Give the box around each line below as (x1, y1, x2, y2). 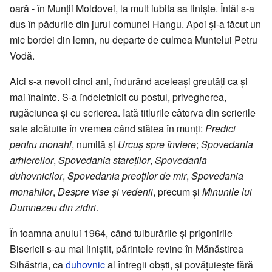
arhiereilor (10, 153, 53, 168)
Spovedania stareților (58, 153, 150, 168)
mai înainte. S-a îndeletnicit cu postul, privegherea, (10, 90, 226, 104)
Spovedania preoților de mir (67, 169, 186, 183)
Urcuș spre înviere (118, 137, 196, 152)
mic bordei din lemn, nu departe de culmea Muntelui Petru (10, 33, 257, 47)
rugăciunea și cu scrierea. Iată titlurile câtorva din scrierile (10, 106, 256, 120)
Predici (205, 121, 236, 136)
